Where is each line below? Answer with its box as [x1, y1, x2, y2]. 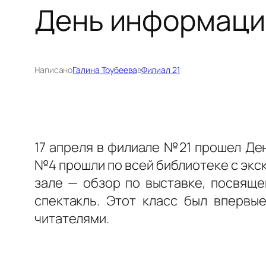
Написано [34, 64, 73, 75]
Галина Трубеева [72, 64, 137, 75]
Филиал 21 [141, 64, 180, 75]
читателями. [34, 209, 109, 227]
